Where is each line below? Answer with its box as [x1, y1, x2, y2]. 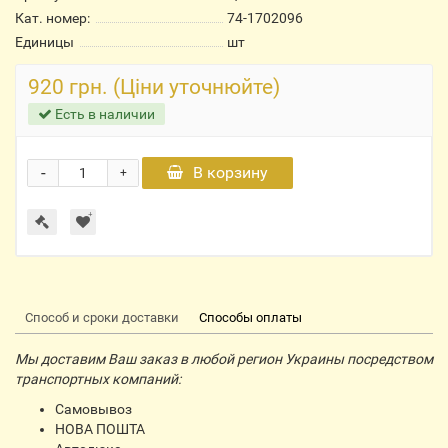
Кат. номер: [15, 10, 90, 26]
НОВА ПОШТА [55, 421, 145, 437]
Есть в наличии [52, 106, 155, 122]
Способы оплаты [199, 310, 302, 325]
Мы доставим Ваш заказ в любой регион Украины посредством [15, 351, 433, 367]
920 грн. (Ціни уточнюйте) [28, 75, 280, 99]
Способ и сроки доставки [25, 310, 179, 325]
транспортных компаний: [15, 371, 181, 387]
